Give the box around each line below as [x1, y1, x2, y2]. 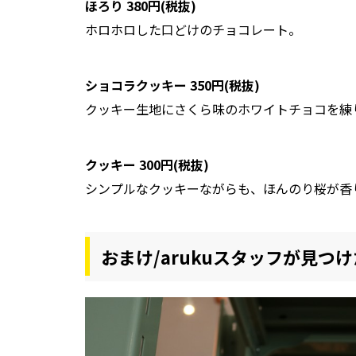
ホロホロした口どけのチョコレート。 [85, 19, 301, 39]
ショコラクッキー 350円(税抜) [85, 75, 260, 95]
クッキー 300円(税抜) [85, 154, 209, 174]
